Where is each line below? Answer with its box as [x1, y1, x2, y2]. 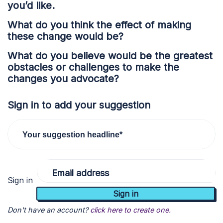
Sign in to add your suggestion [7, 99, 150, 111]
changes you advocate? [7, 73, 119, 85]
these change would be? [7, 30, 123, 42]
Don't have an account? [7, 205, 88, 214]
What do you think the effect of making [7, 19, 191, 31]
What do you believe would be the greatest [7, 50, 213, 62]
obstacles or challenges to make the [7, 61, 179, 73]
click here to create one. [90, 205, 171, 214]
